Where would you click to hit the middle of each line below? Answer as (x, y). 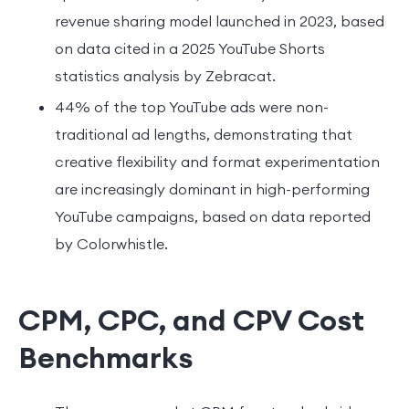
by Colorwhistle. (111, 243)
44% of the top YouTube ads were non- (192, 106)
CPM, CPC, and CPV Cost (191, 320)
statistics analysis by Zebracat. (165, 75)
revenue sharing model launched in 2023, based (220, 21)
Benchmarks (105, 357)
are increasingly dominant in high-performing (212, 189)
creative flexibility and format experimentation (217, 161)
